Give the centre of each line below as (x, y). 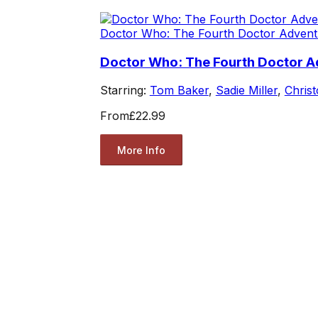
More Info (141, 150)
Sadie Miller (246, 91)
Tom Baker (179, 91)
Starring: (125, 91)
